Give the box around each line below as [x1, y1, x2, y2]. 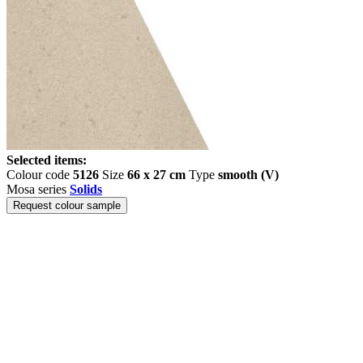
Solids [70, 182, 102, 196]
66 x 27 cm [127, 168, 186, 181]
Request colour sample [13, 199, 121, 211]
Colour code [6, 168, 73, 181]
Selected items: [6, 153, 87, 167]
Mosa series [6, 182, 70, 196]
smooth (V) [218, 168, 279, 181]
